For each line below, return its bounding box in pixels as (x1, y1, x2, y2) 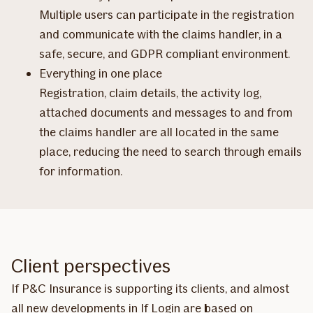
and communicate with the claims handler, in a (39, 26, 282, 42)
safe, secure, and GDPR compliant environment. (39, 45, 290, 61)
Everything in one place (39, 65, 162, 81)
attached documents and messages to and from (39, 104, 293, 120)
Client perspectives (11, 254, 170, 277)
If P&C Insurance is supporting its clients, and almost (11, 280, 289, 296)
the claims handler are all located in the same (39, 124, 279, 140)
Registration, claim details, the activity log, (39, 85, 261, 101)
